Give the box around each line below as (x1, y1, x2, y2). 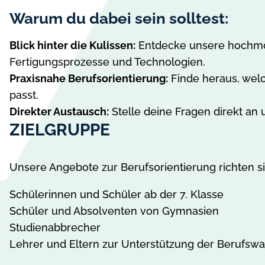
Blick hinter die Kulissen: (9, 38, 135, 51)
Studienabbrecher (9, 221, 101, 234)
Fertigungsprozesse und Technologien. (9, 55, 205, 68)
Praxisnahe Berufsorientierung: (9, 72, 168, 85)
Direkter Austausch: (9, 105, 109, 118)
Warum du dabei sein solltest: (9, 9, 228, 27)
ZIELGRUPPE (9, 119, 110, 140)
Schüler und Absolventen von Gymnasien (9, 204, 219, 217)
